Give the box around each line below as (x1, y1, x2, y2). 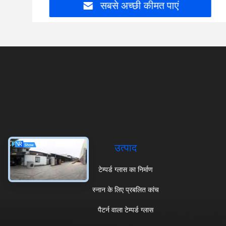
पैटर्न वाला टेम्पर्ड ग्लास (97, 206, 153, 214)
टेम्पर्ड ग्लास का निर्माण (98, 165, 153, 174)
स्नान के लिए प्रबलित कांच (92, 186, 159, 194)
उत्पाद (114, 142, 137, 153)
